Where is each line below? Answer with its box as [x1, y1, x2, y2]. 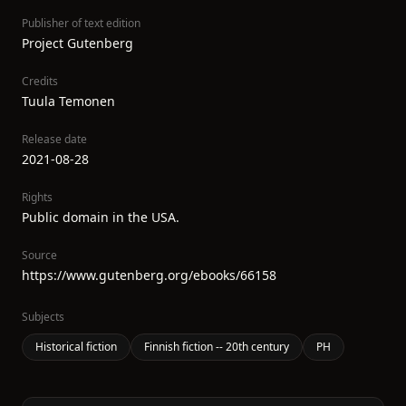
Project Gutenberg [22, 34, 133, 52]
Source [22, 247, 57, 263]
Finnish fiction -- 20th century [144, 339, 289, 354]
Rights [22, 189, 53, 205]
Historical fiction [35, 339, 117, 354]
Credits [22, 73, 58, 89]
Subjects [22, 309, 64, 324]
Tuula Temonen [22, 92, 115, 110]
